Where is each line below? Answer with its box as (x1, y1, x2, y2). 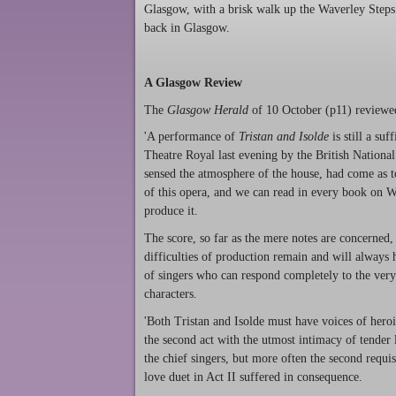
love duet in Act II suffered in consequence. (144, 369, 362, 384)
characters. (144, 287, 197, 301)
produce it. (144, 204, 202, 218)
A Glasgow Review (144, 75, 242, 89)
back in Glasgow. (144, 21, 230, 35)
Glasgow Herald (167, 103, 252, 117)
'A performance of (144, 130, 239, 144)
